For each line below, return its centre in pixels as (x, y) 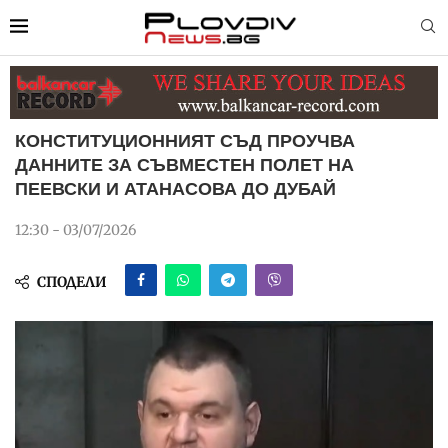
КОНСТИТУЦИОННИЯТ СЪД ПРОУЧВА (185, 140)
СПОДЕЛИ (72, 281)
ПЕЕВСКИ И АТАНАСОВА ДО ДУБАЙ (175, 188)
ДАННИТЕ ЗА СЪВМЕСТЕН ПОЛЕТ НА (184, 164)
